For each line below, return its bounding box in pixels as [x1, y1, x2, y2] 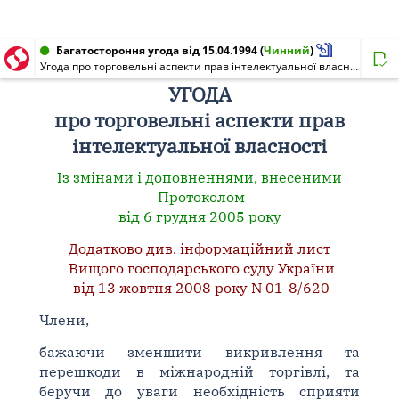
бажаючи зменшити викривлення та [38, 343, 361, 361]
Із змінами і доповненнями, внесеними [57, 168, 342, 186]
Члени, [38, 311, 89, 329]
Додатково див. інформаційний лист [69, 240, 330, 257]
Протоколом [154, 188, 245, 206]
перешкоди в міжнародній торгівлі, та [38, 362, 361, 380]
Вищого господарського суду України [64, 259, 335, 277]
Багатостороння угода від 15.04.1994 [56, 43, 257, 58]
